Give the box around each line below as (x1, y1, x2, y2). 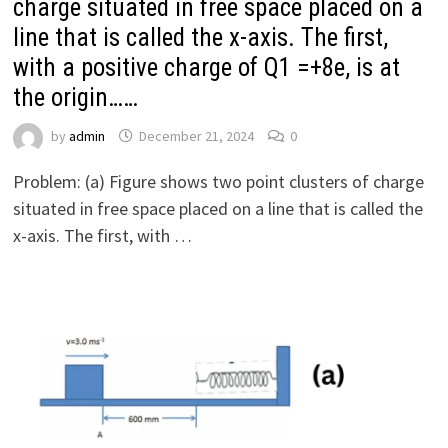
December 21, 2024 (138, 127, 254, 146)
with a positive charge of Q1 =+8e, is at (12, 53, 400, 83)
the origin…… (12, 83, 138, 113)
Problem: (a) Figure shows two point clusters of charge (12, 170, 424, 194)
